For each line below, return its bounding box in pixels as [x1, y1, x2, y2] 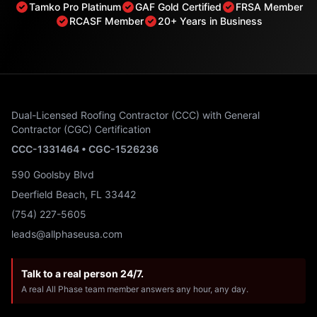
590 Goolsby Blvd [11, 168, 94, 180]
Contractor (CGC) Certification [11, 123, 151, 135]
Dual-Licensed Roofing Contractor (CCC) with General [11, 109, 260, 121]
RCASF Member [69, 15, 144, 27]
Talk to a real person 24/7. [21, 267, 144, 279]
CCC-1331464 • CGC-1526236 [11, 143, 158, 155]
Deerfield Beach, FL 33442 [11, 188, 136, 200]
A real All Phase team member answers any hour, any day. [21, 284, 248, 294]
